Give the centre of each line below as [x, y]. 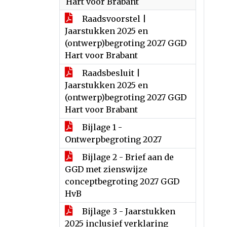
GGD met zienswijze [106, 169]
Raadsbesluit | [110, 73]
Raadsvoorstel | [113, 19]
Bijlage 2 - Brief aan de [127, 157]
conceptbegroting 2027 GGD [122, 181]
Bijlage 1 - [101, 127]
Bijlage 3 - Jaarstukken [128, 211]
